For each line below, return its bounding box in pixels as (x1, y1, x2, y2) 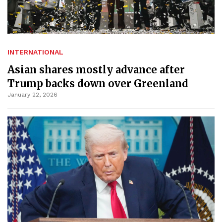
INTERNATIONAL (7, 48, 63, 56)
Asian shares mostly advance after (7, 63, 185, 76)
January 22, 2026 (7, 91, 57, 99)
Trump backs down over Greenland (7, 77, 188, 90)
